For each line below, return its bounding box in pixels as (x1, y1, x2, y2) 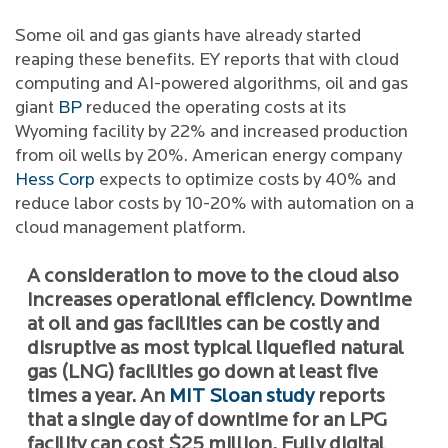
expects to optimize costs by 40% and (95, 171, 396, 190)
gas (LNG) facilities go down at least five (27, 363, 378, 383)
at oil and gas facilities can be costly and (27, 315, 380, 335)
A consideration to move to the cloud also (27, 267, 399, 287)
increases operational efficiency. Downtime (27, 291, 412, 311)
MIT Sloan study (169, 387, 314, 407)
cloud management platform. (15, 219, 246, 238)
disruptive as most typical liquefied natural (27, 339, 404, 359)
